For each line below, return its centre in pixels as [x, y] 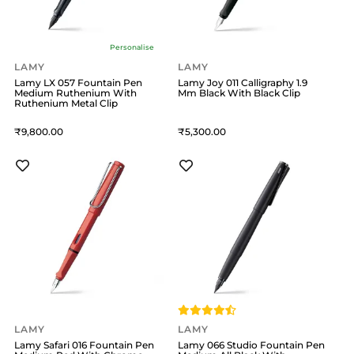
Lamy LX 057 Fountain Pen [78, 82]
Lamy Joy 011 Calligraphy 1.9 [243, 82]
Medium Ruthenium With [75, 92]
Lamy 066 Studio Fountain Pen [252, 345]
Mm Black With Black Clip [239, 92]
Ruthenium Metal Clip [66, 103]
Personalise [132, 47]
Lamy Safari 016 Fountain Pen [84, 345]
